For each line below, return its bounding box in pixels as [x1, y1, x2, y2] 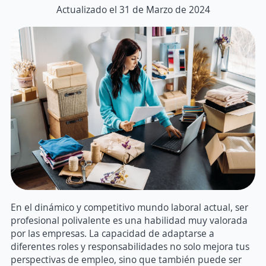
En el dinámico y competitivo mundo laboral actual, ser [11, 200, 248, 214]
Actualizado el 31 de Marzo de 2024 [56, 3, 210, 16]
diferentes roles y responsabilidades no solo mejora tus [11, 239, 249, 253]
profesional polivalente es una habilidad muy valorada [11, 213, 248, 227]
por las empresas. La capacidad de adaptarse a [11, 226, 214, 240]
